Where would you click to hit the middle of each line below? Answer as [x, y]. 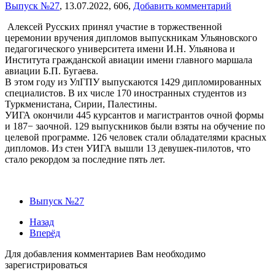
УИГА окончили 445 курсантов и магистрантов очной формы [134, 115]
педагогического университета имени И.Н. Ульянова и [120, 49]
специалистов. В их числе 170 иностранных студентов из [126, 93]
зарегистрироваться [46, 265]
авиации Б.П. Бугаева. [52, 71]
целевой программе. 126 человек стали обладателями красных [136, 137]
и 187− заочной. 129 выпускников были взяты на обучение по [135, 126]
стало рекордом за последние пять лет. [85, 160]
